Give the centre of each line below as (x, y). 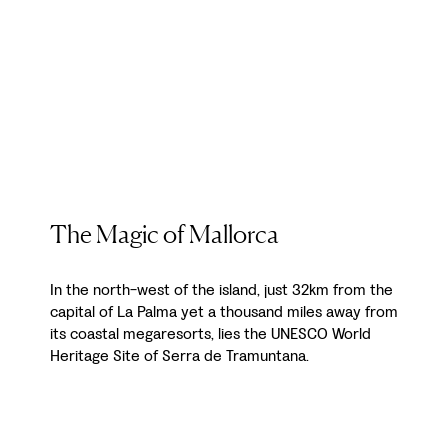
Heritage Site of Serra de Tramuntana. (179, 356)
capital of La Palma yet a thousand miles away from (224, 312)
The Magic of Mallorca (164, 234)
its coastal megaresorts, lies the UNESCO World (210, 334)
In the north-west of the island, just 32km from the (221, 290)
